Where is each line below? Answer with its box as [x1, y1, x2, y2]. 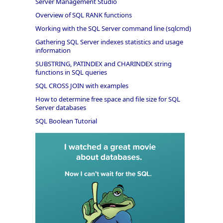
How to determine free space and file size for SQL [35, 95, 180, 104]
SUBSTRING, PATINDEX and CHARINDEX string [35, 59, 172, 69]
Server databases [35, 103, 86, 112]
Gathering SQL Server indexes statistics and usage [35, 37, 183, 47]
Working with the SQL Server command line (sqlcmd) [35, 24, 191, 33]
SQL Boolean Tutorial [35, 116, 97, 126]
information [35, 46, 71, 55]
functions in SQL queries [35, 68, 107, 77]
